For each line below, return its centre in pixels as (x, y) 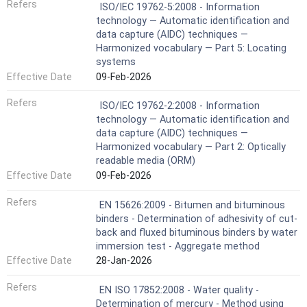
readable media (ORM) (146, 161)
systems (116, 62)
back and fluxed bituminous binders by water (197, 232)
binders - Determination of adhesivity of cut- (197, 219)
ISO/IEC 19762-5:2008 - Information (180, 8)
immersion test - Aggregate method (178, 246)
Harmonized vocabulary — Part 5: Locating (191, 49)
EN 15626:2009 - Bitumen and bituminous (192, 205)
